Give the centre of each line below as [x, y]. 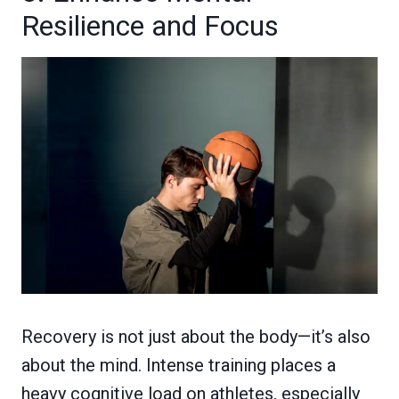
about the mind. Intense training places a [179, 366]
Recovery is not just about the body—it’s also [196, 337]
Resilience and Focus [150, 25]
